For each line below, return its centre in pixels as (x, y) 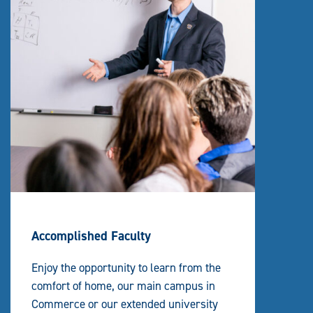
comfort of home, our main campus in (123, 286)
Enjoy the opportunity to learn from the (126, 268)
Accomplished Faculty (91, 235)
